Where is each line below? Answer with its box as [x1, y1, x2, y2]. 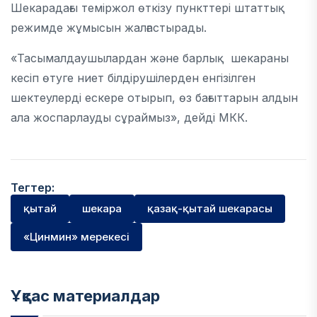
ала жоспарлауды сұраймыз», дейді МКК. [11, 110, 248, 125]
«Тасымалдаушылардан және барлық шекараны [11, 51, 289, 65]
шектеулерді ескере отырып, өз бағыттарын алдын [11, 91, 298, 105]
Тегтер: [11, 180, 54, 195]
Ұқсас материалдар [11, 287, 160, 305]
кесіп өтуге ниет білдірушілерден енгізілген [11, 71, 255, 85]
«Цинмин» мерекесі [23, 230, 129, 243]
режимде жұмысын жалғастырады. [11, 21, 207, 35]
